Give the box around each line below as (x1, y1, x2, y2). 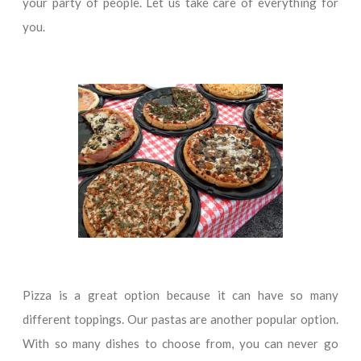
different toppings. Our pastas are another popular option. (23, 311, 338, 326)
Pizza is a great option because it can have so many (23, 287, 338, 302)
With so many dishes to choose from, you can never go (23, 335, 338, 351)
